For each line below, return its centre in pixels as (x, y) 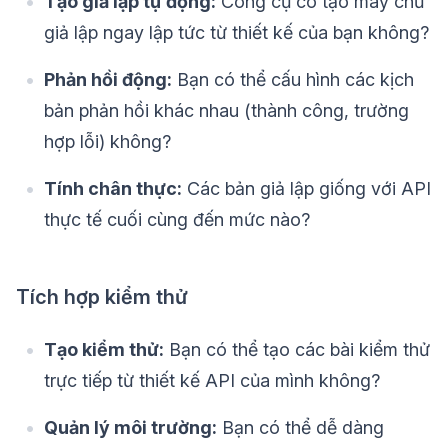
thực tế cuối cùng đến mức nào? (177, 220)
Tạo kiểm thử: (104, 350)
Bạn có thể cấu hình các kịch (293, 80)
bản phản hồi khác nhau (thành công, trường (226, 111)
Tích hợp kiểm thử (102, 297)
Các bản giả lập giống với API (306, 189)
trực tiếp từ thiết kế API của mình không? (212, 381)
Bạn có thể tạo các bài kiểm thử (297, 350)
